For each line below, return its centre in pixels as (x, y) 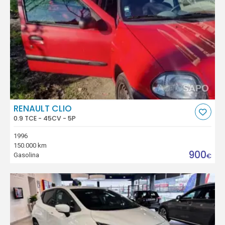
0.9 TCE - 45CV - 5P (45, 118)
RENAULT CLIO (43, 108)
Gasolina (27, 155)
